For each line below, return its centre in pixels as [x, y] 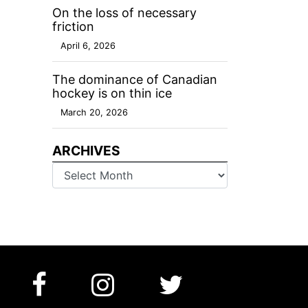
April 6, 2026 [88, 46]
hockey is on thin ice [112, 93]
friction [73, 27]
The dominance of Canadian [135, 80]
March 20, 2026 [94, 113]
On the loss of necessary [124, 13]
